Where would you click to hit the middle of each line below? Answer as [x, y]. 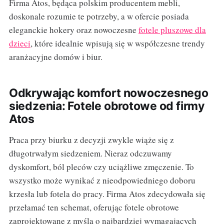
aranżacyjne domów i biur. [55, 56]
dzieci [19, 43]
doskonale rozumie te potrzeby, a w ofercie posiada [99, 16]
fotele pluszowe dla [172, 29]
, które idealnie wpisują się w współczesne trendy [117, 43]
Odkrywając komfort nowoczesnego [108, 93]
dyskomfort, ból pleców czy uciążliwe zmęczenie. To [101, 166]
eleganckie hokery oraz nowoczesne [73, 29]
